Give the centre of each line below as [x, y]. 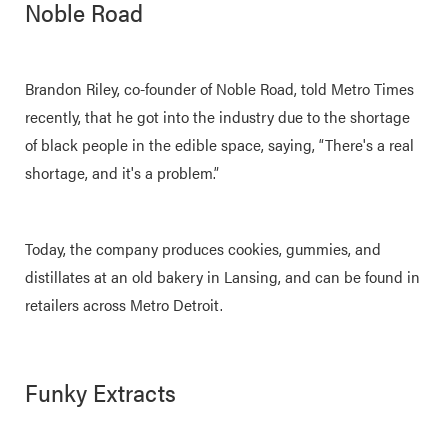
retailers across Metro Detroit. [126, 304]
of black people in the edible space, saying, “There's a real [219, 144]
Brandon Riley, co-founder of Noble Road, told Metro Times [219, 88]
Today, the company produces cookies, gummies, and [203, 248]
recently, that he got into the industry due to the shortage [217, 116]
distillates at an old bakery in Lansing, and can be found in [222, 276]
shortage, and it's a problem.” [124, 172]
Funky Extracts [100, 392]
